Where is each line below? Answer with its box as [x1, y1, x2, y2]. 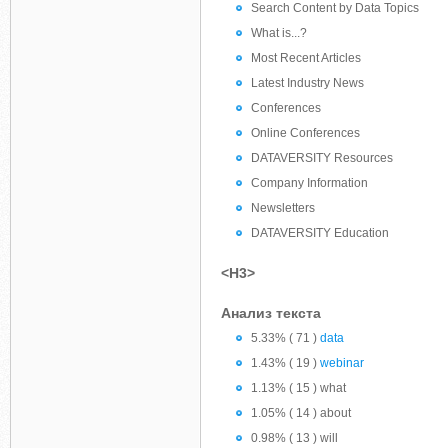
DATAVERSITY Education [251, 226, 389, 240]
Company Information [251, 176, 368, 190]
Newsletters [251, 201, 315, 215]
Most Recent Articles [251, 51, 361, 65]
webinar [320, 356, 364, 370]
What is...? [251, 26, 307, 40]
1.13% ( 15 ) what [251, 381, 346, 395]
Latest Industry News [251, 76, 364, 90]
